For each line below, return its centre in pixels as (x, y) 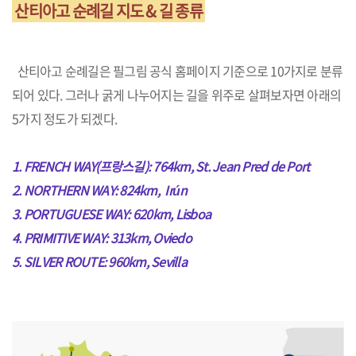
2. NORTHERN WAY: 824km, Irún (100, 190)
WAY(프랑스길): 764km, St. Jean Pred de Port (191, 166)
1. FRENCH (42, 166)
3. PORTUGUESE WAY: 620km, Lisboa (111, 214)
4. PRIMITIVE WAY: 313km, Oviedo (102, 238)
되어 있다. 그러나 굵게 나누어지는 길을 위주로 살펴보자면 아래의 (176, 95)
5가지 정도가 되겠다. (64, 118)
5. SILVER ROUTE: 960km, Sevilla (99, 261)
